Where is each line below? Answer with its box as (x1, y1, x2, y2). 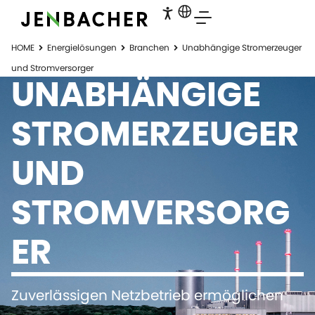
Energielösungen (47, 41, 117, 53)
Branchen (129, 41, 169, 53)
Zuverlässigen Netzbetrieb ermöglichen (11, 285, 283, 305)
